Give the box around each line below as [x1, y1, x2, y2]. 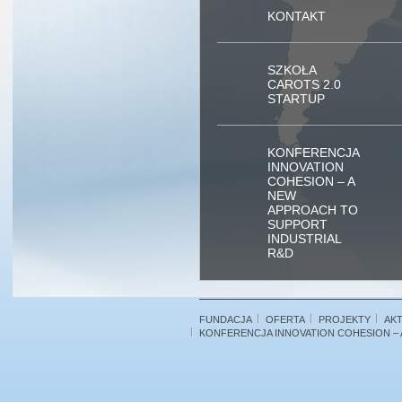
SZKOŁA [267, 63, 316, 77]
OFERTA [266, 314, 305, 325]
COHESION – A [267, 174, 354, 188]
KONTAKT [267, 9, 326, 23]
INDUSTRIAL [267, 232, 341, 246]
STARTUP [267, 92, 325, 106]
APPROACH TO [267, 203, 358, 217]
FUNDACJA [199, 314, 252, 325]
